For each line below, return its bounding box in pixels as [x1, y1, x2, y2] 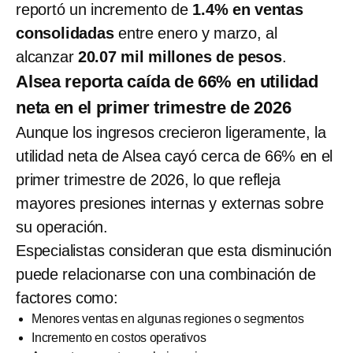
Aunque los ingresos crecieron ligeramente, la [16, 123, 326, 141]
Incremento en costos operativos [32, 330, 206, 344]
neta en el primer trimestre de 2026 [16, 97, 292, 117]
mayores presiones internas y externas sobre [16, 194, 324, 212]
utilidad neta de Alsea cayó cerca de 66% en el [16, 147, 333, 165]
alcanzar [16, 47, 78, 65]
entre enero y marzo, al [113, 24, 277, 42]
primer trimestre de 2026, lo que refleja [16, 170, 281, 188]
